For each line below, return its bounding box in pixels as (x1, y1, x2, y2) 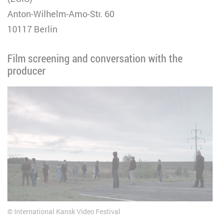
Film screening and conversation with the (7, 51, 183, 65)
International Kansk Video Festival (13, 206, 120, 216)
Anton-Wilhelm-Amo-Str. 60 (7, 7, 114, 20)
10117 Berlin (7, 23, 57, 35)
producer (7, 63, 46, 78)
